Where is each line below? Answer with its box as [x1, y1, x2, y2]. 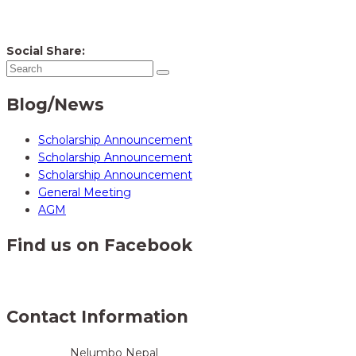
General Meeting [38, 185, 131, 200]
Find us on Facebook [6, 235, 192, 256]
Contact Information [6, 307, 188, 327]
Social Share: [6, 44, 85, 59]
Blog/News [6, 94, 104, 114]
